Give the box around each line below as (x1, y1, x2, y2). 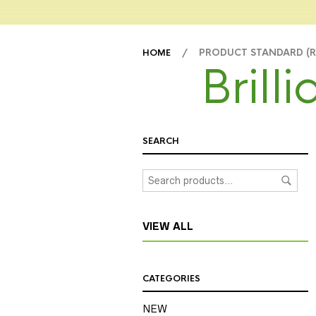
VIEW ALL (142, 221, 193, 233)
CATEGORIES (142, 273, 200, 285)
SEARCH (142, 135, 179, 147)
